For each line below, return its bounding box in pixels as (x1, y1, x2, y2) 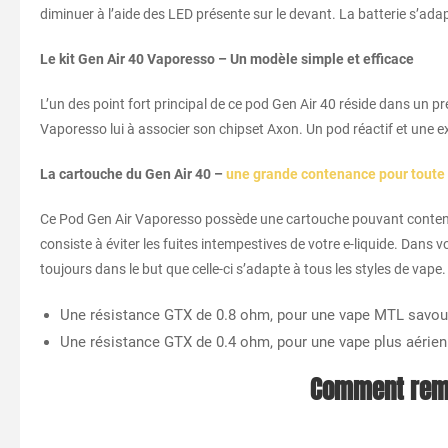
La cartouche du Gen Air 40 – (40, 166, 226, 183)
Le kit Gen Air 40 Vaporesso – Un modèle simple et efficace (40, 51, 414, 68)
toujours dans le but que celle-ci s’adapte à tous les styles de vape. (40, 261, 446, 278)
